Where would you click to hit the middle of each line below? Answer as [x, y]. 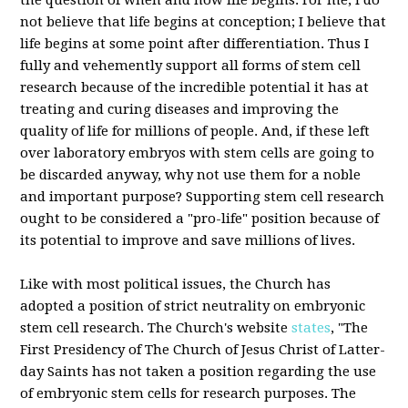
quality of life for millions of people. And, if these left [195, 131]
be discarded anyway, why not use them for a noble [191, 175]
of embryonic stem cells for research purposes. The [189, 393]
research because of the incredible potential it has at [195, 87]
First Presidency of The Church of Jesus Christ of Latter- [203, 350]
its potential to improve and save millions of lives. [188, 240]
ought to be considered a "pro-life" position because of [200, 219]
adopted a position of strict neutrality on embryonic [193, 306]
